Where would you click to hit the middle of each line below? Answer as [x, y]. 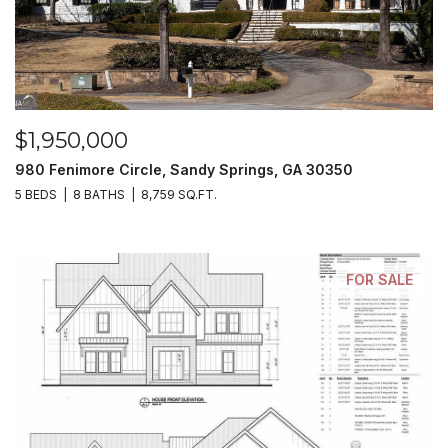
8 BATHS [98, 194]
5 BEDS [35, 194]
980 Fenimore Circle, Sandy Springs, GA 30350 [183, 169]
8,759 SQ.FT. [178, 194]
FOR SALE [380, 279]
